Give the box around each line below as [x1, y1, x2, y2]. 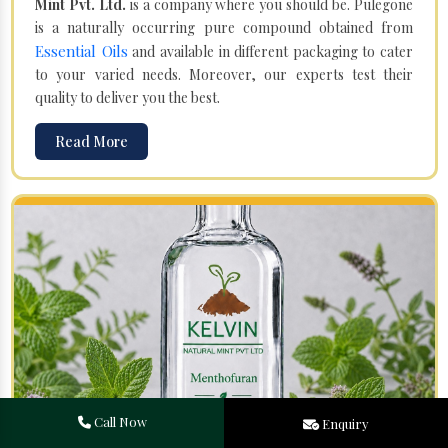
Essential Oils [35, 40, 128, 61]
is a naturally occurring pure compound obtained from [35, 17, 413, 37]
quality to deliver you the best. [35, 87, 220, 107]
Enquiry [322, 414, 369, 432]
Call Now [93, 413, 147, 430]
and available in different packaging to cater [127, 41, 413, 61]
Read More [55, 131, 128, 151]
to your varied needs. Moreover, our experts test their [35, 64, 413, 84]
